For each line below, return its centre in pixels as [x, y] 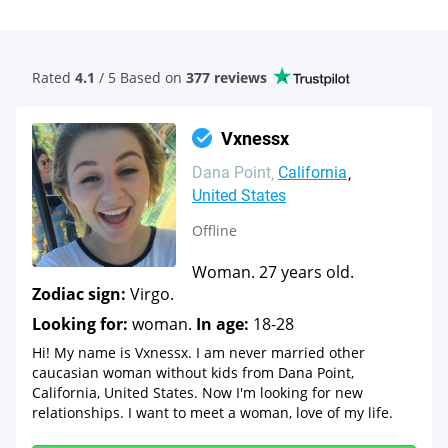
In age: [222, 324]
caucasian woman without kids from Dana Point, [193, 372]
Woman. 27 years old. [273, 272]
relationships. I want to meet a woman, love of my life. [212, 412]
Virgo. [150, 294]
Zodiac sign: [79, 294]
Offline [214, 230]
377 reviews [226, 77]
